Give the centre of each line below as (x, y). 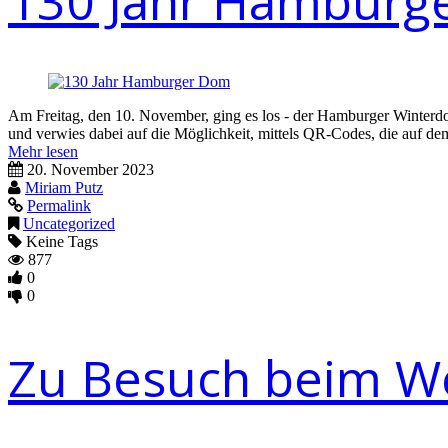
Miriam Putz (64, 187)
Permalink (59, 205)
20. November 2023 (90, 169)
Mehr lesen (43, 151)
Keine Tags (60, 241)
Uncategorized (69, 223)
